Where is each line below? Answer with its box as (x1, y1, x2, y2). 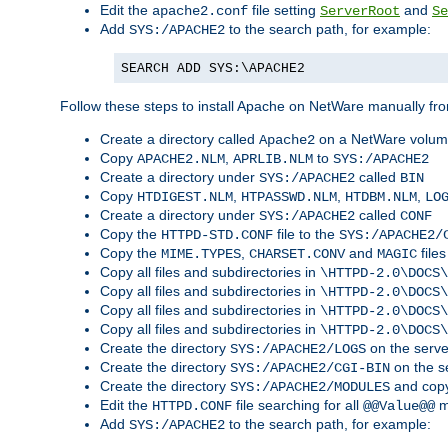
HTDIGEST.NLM (137, 189, 233, 206)
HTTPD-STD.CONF (161, 227, 273, 244)
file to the (273, 226, 339, 243)
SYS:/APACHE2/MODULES (230, 379, 390, 396)
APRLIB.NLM (233, 151, 313, 168)
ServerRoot (320, 3, 400, 20)
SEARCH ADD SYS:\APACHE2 (121, 61, 305, 77)
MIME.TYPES (161, 246, 241, 263)
